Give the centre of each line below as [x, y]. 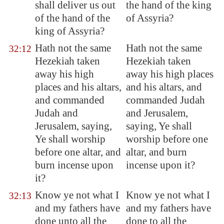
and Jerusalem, [157, 113]
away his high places [170, 74]
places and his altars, [78, 87]
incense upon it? [160, 165]
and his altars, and [164, 87]
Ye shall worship [70, 139]
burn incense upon [74, 165]
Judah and [56, 113]
